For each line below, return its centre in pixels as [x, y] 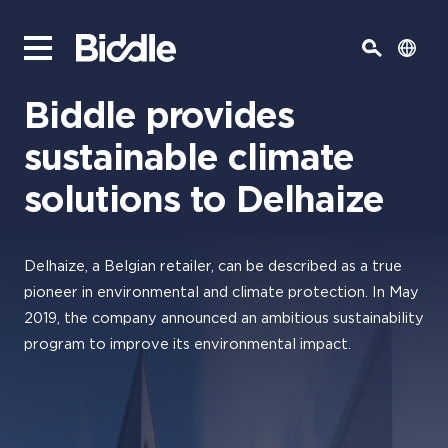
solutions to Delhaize [204, 201]
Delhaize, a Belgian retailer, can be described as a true [213, 266]
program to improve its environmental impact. [189, 344]
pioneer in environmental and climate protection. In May [221, 292]
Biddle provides [159, 117]
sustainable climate [189, 159]
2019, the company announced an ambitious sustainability [224, 318]
